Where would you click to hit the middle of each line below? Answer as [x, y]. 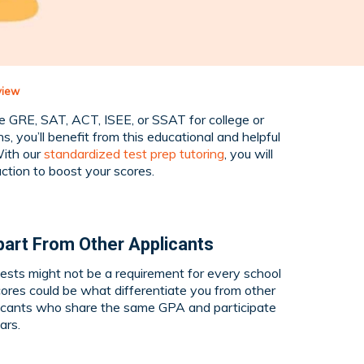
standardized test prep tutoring [134, 153]
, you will [249, 153]
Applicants [171, 244]
